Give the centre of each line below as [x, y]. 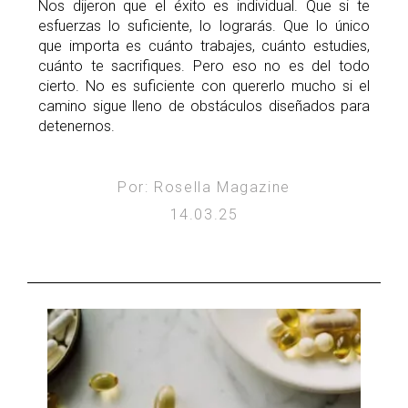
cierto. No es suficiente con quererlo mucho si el [204, 87]
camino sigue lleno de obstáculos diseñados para [204, 107]
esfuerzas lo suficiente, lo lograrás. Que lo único [204, 26]
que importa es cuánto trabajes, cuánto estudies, [204, 46]
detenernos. [76, 127]
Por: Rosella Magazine [204, 188]
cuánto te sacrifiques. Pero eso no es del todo [204, 66]
